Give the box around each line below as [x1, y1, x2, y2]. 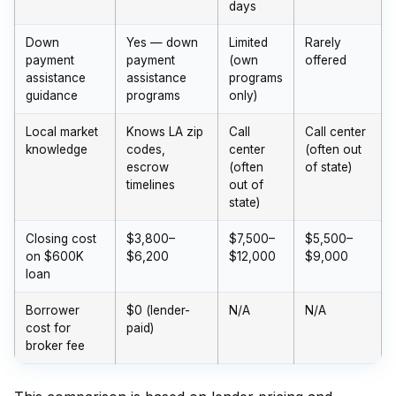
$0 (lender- [126, 303, 190, 317]
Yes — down [126, 35, 198, 49]
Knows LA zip [126, 125, 203, 139]
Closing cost [26, 232, 96, 246]
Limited [229, 35, 268, 49]
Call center [305, 125, 366, 139]
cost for [26, 321, 71, 335]
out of [229, 178, 263, 192]
